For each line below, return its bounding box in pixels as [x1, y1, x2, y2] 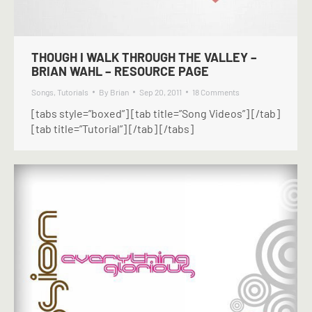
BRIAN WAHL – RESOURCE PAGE [31, 63, 209, 79]
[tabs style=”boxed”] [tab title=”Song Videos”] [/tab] [31, 107, 280, 120]
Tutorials [57, 87, 88, 97]
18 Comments [192, 87, 240, 97]
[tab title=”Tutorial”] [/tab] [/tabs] [31, 122, 194, 135]
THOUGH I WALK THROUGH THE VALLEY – [31, 49, 257, 65]
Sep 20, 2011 [139, 87, 182, 97]
